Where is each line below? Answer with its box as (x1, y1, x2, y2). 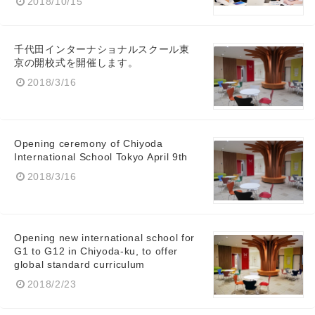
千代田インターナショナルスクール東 (14, 44, 190, 55)
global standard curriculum (14, 259, 146, 270)
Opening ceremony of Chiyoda (14, 138, 163, 149)
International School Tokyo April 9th (14, 151, 188, 162)
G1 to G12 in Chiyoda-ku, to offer (14, 245, 179, 257)
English (82, 51, 112, 62)
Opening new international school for (14, 232, 195, 243)
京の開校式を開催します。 (14, 57, 139, 68)
